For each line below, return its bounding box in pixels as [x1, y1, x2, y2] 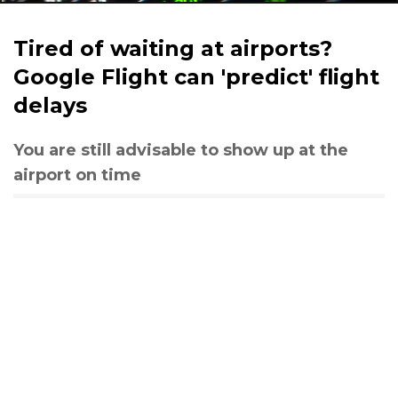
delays [13, 92, 87, 118]
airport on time [13, 165, 141, 185]
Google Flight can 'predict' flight [13, 64, 379, 90]
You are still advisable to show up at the [13, 140, 348, 160]
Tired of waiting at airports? [13, 36, 332, 61]
